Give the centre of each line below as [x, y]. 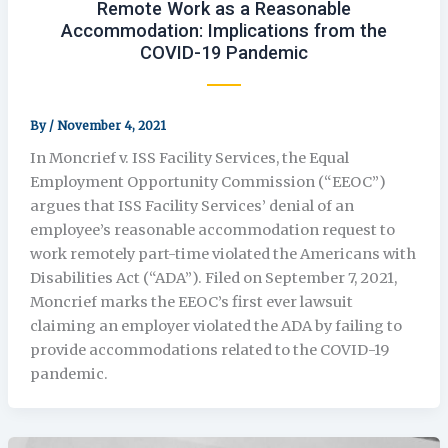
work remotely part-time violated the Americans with [222, 253]
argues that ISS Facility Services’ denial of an [191, 205]
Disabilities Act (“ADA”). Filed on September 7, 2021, [213, 277]
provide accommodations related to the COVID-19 [209, 349]
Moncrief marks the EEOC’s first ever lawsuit [191, 301]
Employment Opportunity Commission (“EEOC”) [207, 181]
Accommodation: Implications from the [224, 31]
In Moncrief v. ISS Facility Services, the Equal [189, 157]
